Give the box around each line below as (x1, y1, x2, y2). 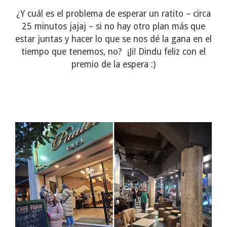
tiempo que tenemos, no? (21, 47, 122, 57)
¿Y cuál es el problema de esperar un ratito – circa (16, 9, 211, 19)
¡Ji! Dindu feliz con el (127, 47, 206, 57)
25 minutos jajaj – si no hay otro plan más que (22, 21, 205, 32)
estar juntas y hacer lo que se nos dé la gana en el (15, 34, 212, 45)
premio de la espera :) (71, 59, 156, 70)
